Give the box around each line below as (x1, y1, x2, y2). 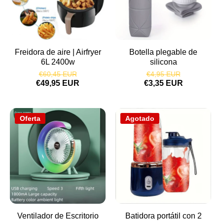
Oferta (20, 114, 40, 123)
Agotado (125, 114, 154, 123)
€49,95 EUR (36, 79, 79, 88)
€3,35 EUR (144, 79, 183, 88)
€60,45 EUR (38, 70, 77, 78)
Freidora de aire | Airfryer (14, 48, 101, 57)
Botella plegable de (129, 48, 197, 57)
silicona (149, 58, 177, 67)
